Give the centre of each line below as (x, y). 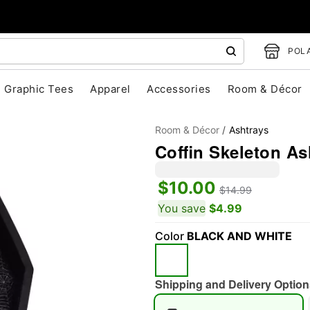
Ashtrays (249, 130)
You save (182, 208)
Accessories (179, 89)
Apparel (110, 89)
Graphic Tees (39, 89)
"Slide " (118, 235)
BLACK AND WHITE (239, 236)
